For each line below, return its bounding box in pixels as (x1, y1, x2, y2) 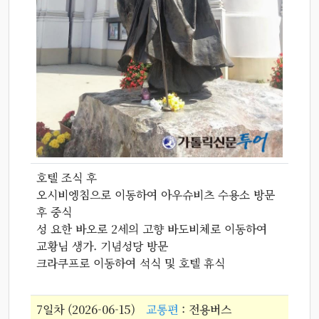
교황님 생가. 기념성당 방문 (36, 237, 168, 254)
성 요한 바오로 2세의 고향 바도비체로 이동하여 (36, 220, 267, 237)
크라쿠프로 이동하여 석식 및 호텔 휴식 (36, 254, 225, 271)
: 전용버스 (178, 300, 231, 318)
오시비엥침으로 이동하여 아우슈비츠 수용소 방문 (36, 186, 275, 203)
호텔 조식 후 (36, 169, 97, 186)
